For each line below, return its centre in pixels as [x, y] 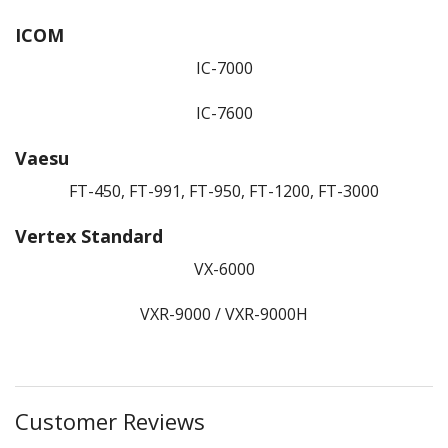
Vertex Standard [89, 235]
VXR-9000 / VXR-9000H [224, 313]
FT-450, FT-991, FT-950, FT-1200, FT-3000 [224, 190]
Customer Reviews [110, 420]
